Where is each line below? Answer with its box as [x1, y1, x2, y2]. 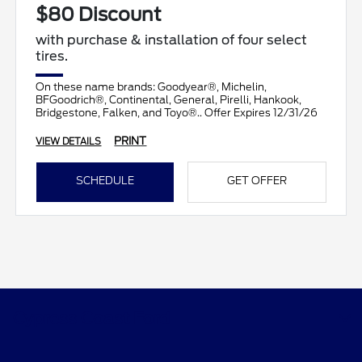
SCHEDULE [76, 174, 135, 187]
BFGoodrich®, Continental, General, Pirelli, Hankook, [36, 93, 302, 106]
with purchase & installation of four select [36, 32, 308, 48]
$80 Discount [36, 2, 162, 26]
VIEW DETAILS [36, 135, 102, 147]
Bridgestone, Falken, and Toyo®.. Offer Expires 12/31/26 [36, 106, 318, 119]
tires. [36, 48, 69, 64]
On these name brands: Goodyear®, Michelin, [36, 80, 267, 93]
